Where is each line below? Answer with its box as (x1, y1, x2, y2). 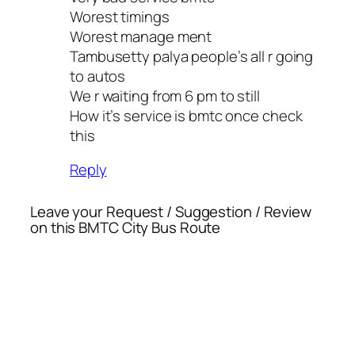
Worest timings (70, 6, 170, 27)
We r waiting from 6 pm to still (70, 85, 260, 106)
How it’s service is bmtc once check (70, 105, 303, 126)
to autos (70, 65, 126, 86)
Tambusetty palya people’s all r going (70, 45, 314, 67)
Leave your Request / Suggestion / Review (30, 201, 311, 223)
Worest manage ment (70, 25, 212, 47)
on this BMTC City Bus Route (30, 217, 221, 239)
